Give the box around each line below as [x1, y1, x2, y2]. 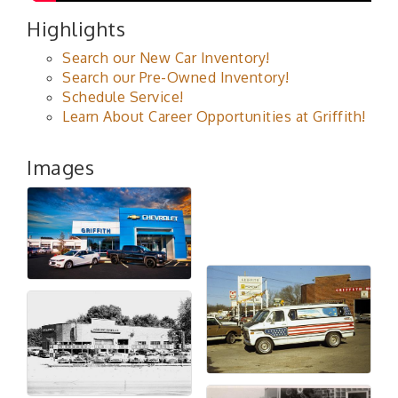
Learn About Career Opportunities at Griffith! [62, 107, 366, 125]
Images [27, 154, 94, 179]
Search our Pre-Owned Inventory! [62, 68, 290, 86]
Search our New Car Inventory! [62, 48, 270, 67]
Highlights [27, 15, 125, 41]
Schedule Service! [62, 87, 184, 106]
